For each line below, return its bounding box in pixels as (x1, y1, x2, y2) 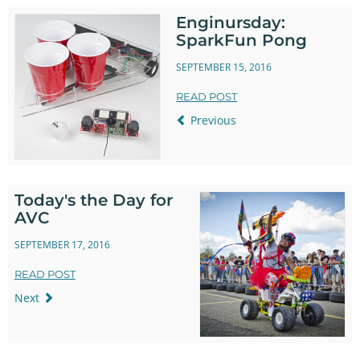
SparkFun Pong (176, 30, 308, 50)
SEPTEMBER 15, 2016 (176, 60, 272, 75)
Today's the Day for (14, 190, 173, 210)
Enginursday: (176, 12, 286, 32)
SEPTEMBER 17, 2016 (14, 238, 110, 252)
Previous (187, 112, 237, 128)
